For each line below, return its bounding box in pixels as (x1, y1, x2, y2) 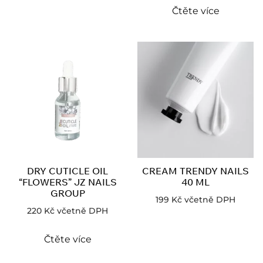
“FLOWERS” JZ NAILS (18, 176, 117, 188)
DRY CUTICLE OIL (27, 164, 108, 177)
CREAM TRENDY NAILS (142, 164, 249, 177)
